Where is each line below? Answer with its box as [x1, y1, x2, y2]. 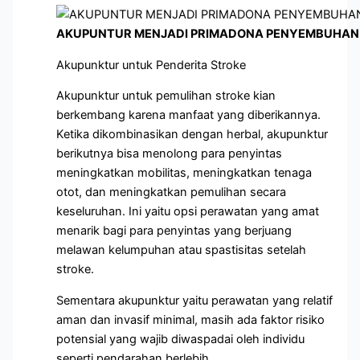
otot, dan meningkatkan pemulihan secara [56, 185, 287, 200]
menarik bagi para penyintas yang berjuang [56, 223, 292, 239]
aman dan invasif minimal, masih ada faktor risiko [56, 312, 325, 327]
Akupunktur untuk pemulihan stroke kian [56, 88, 276, 104]
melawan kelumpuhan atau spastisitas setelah [56, 243, 307, 258]
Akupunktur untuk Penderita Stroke [56, 57, 247, 72]
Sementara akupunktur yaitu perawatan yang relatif [56, 292, 333, 308]
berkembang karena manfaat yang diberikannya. [56, 108, 321, 123]
